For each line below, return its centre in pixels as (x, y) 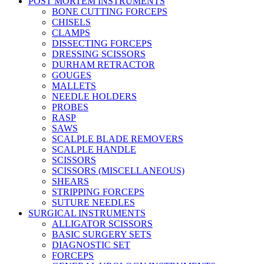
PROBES (70, 107)
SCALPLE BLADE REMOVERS (118, 139)
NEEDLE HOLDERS (94, 96)
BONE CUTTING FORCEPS (110, 11)
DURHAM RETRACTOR (103, 65)
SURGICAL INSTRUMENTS (87, 213)
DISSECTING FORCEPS (102, 43)
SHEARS (70, 181)
